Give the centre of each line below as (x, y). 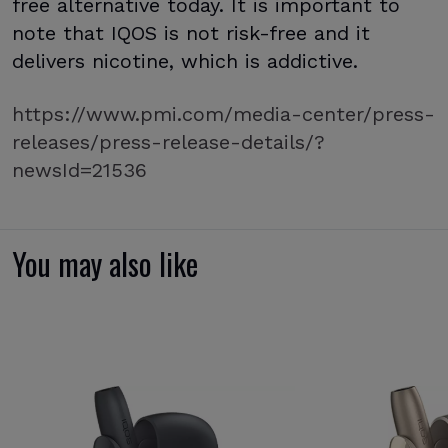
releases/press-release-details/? (168, 142)
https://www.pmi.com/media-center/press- (223, 114)
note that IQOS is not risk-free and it (191, 33)
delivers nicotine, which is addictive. (185, 61)
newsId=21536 (79, 170)
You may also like (105, 263)
